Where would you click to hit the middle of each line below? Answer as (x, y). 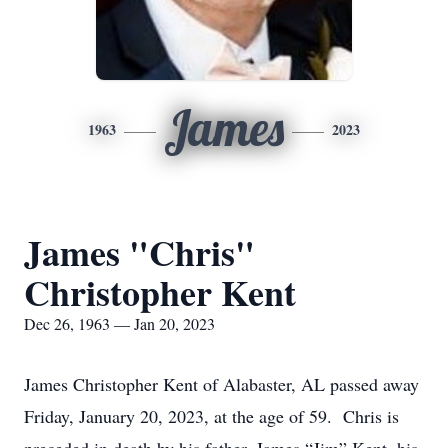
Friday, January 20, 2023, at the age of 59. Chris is (211, 416)
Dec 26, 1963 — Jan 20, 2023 (119, 323)
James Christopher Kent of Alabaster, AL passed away (221, 384)
